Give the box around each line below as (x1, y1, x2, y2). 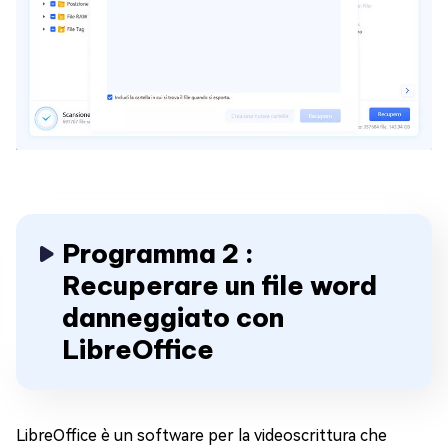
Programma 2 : (62, 237, 254, 270)
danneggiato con (62, 301, 284, 334)
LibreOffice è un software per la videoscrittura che (16, 426, 387, 445)
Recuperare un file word (62, 269, 377, 302)
